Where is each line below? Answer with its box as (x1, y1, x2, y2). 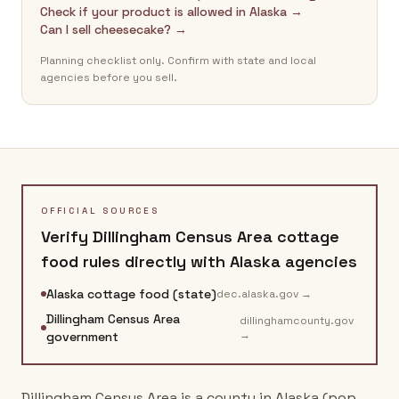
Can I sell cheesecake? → (40, 21, 187, 37)
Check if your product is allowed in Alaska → (40, 4, 303, 20)
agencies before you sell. (40, 70, 177, 85)
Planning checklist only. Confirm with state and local (40, 53, 316, 68)
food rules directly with (41, 251, 230, 272)
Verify (41, 226, 93, 247)
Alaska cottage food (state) (46, 286, 216, 302)
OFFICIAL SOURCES (41, 205, 159, 216)
